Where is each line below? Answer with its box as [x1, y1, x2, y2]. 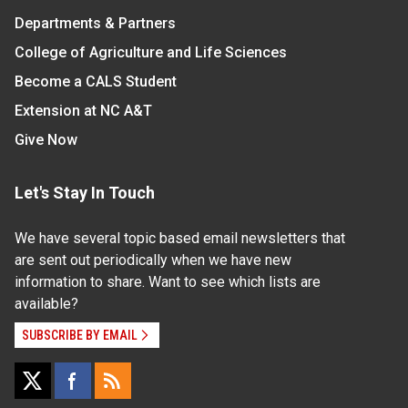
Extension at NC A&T [15, 102, 152, 120]
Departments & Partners [15, 15, 176, 33]
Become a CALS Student [15, 73, 177, 91]
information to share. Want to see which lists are [15, 273, 321, 291]
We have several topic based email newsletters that [15, 229, 345, 248]
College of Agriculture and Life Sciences [15, 44, 287, 62]
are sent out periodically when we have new [15, 251, 291, 270]
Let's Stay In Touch [15, 183, 155, 203]
